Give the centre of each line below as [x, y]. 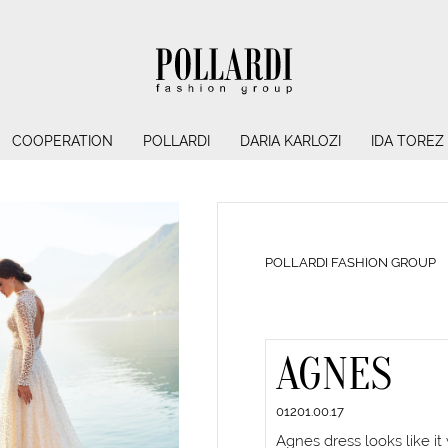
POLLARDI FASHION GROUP [351, 262]
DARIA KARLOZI [290, 141]
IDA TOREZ [407, 141]
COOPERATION [62, 141]
